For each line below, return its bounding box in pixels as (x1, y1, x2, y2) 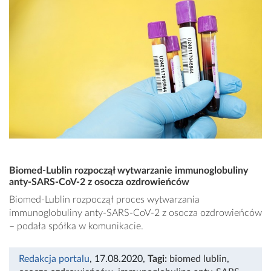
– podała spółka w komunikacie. (9, 221, 143, 232)
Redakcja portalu (19, 254, 90, 264)
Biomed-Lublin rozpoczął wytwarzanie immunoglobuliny (9, 166, 248, 176)
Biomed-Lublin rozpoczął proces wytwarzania (9, 195, 200, 205)
